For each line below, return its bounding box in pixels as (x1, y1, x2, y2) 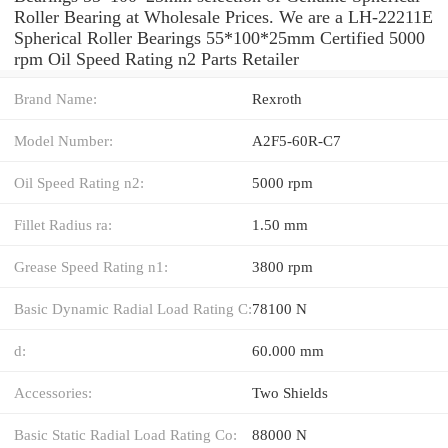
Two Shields (252, 383, 328, 401)
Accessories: (14, 383, 92, 401)
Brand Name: (14, 89, 97, 107)
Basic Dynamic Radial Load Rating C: (14, 299, 252, 317)
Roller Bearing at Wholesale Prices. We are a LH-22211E (14, 6, 433, 27)
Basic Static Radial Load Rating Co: (14, 425, 237, 443)
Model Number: (14, 131, 113, 149)
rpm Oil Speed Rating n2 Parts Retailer (14, 48, 299, 69)
